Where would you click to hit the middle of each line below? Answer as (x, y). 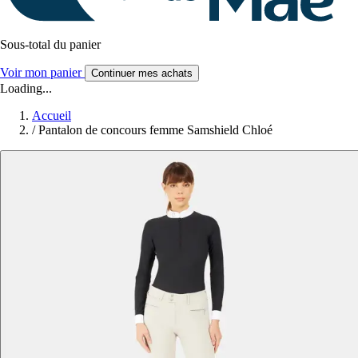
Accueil (52, 116)
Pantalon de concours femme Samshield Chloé (155, 130)
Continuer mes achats (142, 74)
